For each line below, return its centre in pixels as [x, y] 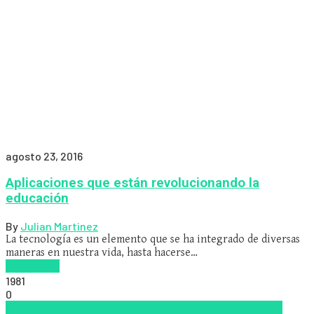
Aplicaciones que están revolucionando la [132, 183]
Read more [33, 266]
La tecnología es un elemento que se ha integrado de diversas [153, 239]
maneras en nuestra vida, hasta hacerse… [102, 253]
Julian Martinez [59, 226]
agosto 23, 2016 [44, 156]
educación [37, 199]
